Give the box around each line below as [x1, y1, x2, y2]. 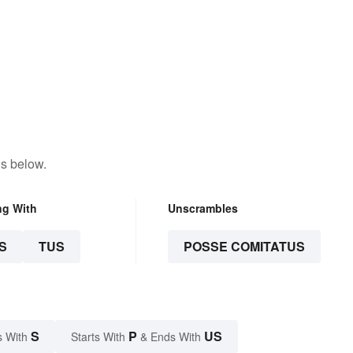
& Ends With [137, 329, 204, 345]
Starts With [71, 329, 128, 345]
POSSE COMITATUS [183, 237, 305, 256]
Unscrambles [167, 200, 238, 217]
